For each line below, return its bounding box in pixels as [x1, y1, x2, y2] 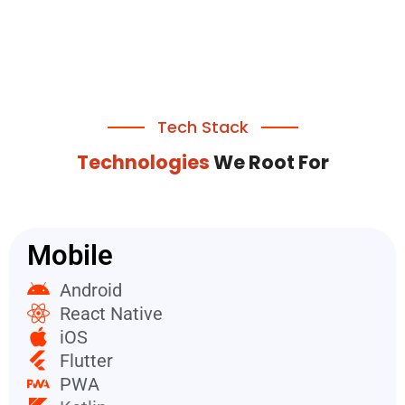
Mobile [27, 238, 113, 272]
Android [60, 278, 123, 301]
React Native [60, 302, 164, 325]
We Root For [212, 148, 329, 175]
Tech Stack [156, 115, 249, 138]
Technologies [76, 148, 213, 175]
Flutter [60, 349, 114, 372]
